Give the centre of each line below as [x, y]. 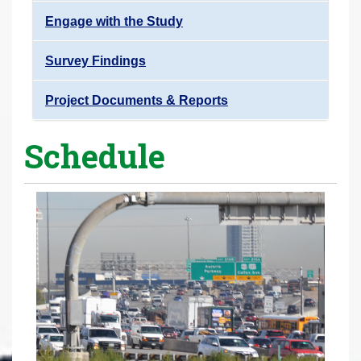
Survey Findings [95, 60]
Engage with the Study [114, 21]
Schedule [95, 156]
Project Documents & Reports [137, 100]
